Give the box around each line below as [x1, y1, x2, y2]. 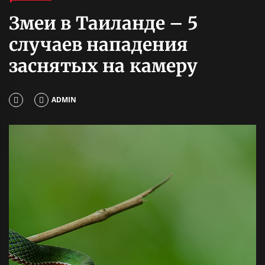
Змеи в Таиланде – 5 [9, 11, 199, 34]
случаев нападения [9, 33, 189, 56]
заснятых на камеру [9, 54, 198, 77]
